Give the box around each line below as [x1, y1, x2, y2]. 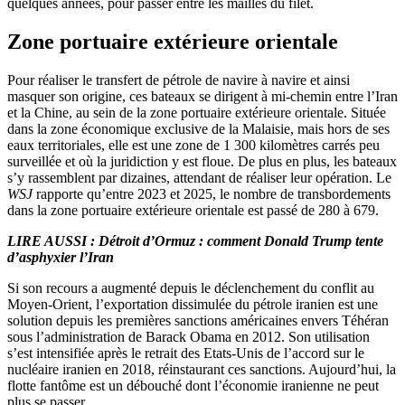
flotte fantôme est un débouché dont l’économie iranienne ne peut [7, 377, 379, 393]
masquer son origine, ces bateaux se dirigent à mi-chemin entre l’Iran [7, 88, 398, 104]
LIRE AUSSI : [7, 232, 99, 249]
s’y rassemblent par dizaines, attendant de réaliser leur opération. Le [7, 169, 391, 185]
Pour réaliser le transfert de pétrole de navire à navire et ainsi [7, 71, 350, 88]
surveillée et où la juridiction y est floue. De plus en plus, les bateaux [7, 153, 397, 169]
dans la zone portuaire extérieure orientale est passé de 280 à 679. [7, 202, 379, 218]
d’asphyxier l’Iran [7, 249, 114, 265]
